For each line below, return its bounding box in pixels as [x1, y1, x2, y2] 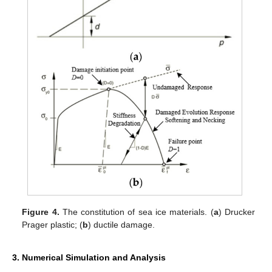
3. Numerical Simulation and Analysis [12, 252, 166, 262]
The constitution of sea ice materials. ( [59, 207, 214, 217]
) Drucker [218, 207, 255, 217]
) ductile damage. [88, 220, 155, 230]
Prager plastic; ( [22, 220, 83, 230]
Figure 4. [22, 207, 59, 217]
